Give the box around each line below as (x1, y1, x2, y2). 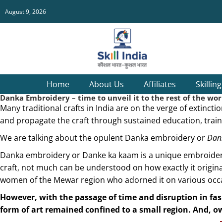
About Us (89, 79, 124, 90)
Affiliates (143, 79, 176, 90)
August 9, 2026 (5, 7, 46, 16)
